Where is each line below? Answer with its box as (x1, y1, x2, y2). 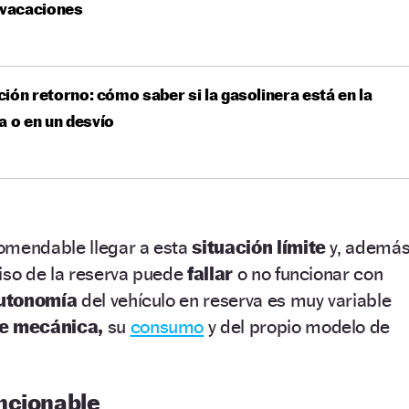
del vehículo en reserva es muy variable (77, 288, 392, 311)
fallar (187, 261, 233, 285)
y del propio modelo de (204, 314, 391, 338)
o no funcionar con (232, 261, 383, 285)
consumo (130, 314, 204, 338)
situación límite (192, 235, 326, 258)
